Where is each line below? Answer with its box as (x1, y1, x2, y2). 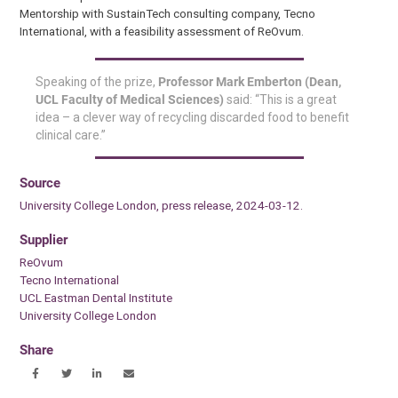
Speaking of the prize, (36, 74, 159, 89)
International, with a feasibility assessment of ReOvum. (20, 23, 305, 38)
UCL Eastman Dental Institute (20, 290, 173, 305)
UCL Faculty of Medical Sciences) (36, 92, 225, 107)
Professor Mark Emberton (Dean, (158, 74, 342, 89)
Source (20, 174, 61, 191)
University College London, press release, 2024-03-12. (20, 197, 304, 212)
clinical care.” (36, 127, 107, 142)
